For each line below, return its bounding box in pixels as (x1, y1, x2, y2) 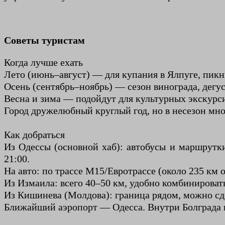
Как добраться (4, 129, 65, 141)
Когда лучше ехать (4, 57, 83, 68)
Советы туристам (4, 35, 85, 46)
